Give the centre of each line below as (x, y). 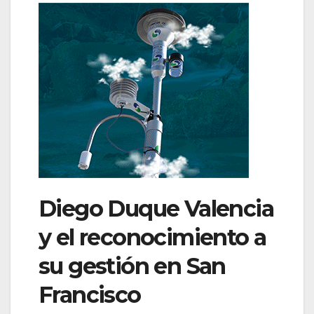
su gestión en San (132, 266)
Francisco (90, 294)
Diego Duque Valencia (156, 208)
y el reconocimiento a (152, 237)
